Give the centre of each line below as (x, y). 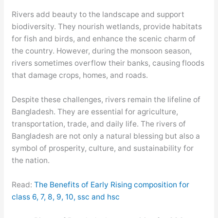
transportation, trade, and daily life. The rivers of (99, 124)
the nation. (30, 160)
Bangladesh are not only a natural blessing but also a (106, 136)
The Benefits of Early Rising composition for (111, 184)
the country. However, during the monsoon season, (101, 51)
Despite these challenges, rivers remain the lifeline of (106, 99)
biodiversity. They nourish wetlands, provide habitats (107, 27)
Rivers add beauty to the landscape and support (98, 15)
